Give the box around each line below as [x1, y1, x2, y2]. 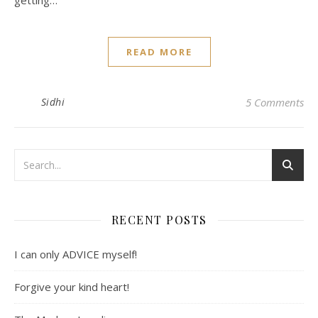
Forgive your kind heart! [14, 280, 129, 295]
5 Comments [246, 95, 304, 110]
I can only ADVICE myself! [14, 247, 137, 262]
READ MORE [126, 45, 192, 59]
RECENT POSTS [111, 212, 207, 228]
